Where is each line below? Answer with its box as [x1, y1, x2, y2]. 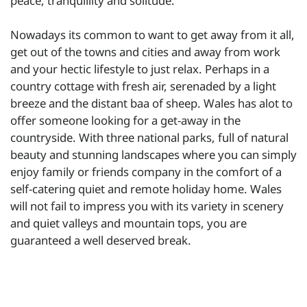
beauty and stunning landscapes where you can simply [10, 146, 297, 162]
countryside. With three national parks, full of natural [10, 129, 288, 145]
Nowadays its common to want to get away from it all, [10, 26, 295, 42]
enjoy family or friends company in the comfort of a [10, 163, 282, 180]
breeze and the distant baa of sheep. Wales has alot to [10, 95, 293, 111]
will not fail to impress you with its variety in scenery [10, 197, 284, 214]
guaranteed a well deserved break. [10, 232, 191, 248]
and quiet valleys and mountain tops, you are [10, 214, 247, 231]
